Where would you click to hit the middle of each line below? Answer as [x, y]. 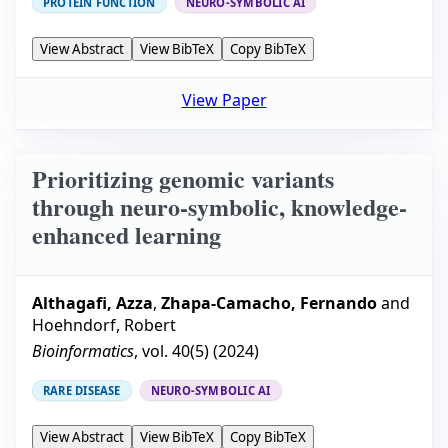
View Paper [224, 99]
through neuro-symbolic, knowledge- [219, 206]
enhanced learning [126, 234]
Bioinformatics [83, 351]
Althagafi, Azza [92, 303]
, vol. [153, 351]
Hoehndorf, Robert [104, 325]
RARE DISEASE [82, 391]
